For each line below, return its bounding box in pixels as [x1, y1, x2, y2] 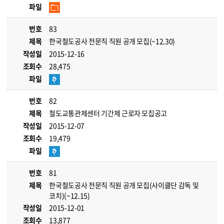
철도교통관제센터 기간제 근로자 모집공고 [49, 108, 167, 118]
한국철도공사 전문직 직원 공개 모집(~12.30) [49, 36, 175, 46]
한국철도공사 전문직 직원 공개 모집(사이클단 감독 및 [49, 180, 199, 190]
